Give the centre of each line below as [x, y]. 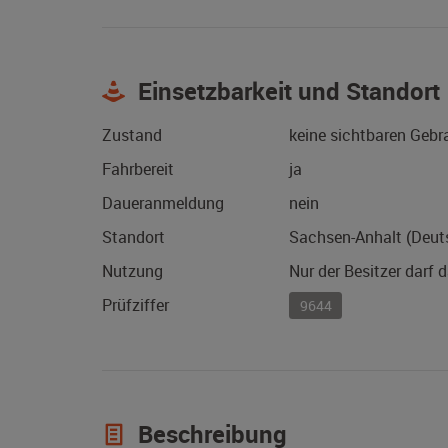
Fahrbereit [138, 169]
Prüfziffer [135, 305]
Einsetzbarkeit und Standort [286, 91]
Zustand [132, 135]
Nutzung [132, 271]
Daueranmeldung [163, 203]
